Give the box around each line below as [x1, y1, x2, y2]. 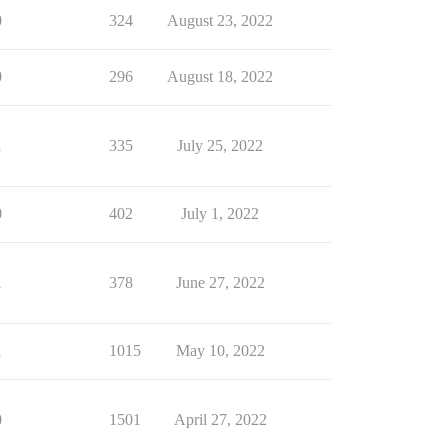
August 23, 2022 [167, 12, 273, 29]
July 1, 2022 [181, 205, 259, 222]
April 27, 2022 [173, 411, 267, 428]
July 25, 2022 [177, 137, 263, 154]
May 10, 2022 [175, 342, 265, 359]
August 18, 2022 [167, 68, 273, 85]
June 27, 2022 [175, 274, 265, 291]
